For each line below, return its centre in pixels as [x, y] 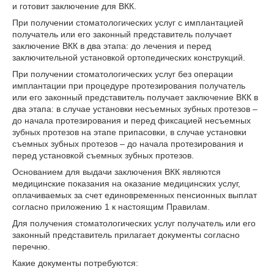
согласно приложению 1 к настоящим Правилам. [111, 207]
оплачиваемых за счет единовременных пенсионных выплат [135, 195]
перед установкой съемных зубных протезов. [103, 155]
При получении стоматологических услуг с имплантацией [128, 23]
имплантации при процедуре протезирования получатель [129, 86]
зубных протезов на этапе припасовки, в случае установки [129, 132]
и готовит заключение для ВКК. [74, 6]
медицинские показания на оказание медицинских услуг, [126, 183]
